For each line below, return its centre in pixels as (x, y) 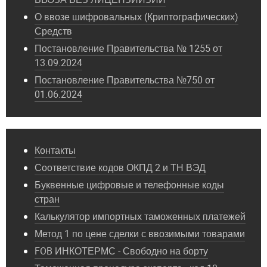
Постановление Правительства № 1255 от (128, 49)
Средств (53, 32)
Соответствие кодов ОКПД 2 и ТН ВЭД (120, 168)
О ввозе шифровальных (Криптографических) (136, 17)
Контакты (55, 151)
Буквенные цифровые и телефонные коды (129, 185)
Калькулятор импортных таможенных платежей (140, 217)
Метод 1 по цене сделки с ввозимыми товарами (140, 234)
